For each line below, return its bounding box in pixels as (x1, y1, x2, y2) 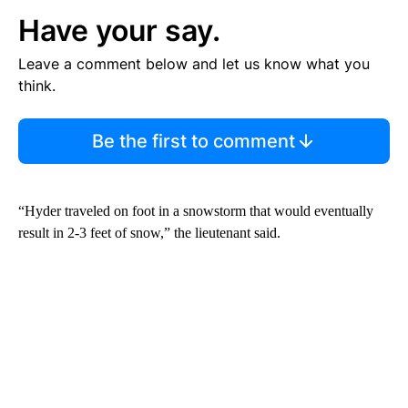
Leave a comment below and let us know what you (18, 55, 370, 74)
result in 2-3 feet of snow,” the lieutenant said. (18, 225, 280, 241)
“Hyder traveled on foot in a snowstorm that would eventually (18, 203, 373, 219)
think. (18, 76, 56, 96)
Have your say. (18, 13, 220, 49)
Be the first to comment (91, 130, 295, 153)
